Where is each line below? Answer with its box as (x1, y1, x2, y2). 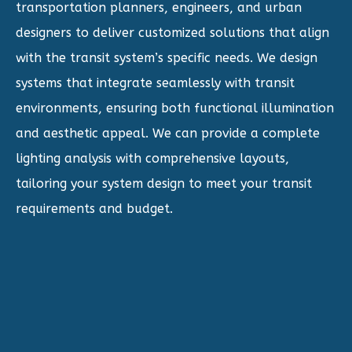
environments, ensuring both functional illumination (16, 101, 334, 116)
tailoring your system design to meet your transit (16, 176, 312, 192)
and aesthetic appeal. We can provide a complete (16, 126, 320, 141)
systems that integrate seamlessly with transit (16, 75, 295, 91)
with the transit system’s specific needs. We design (16, 50, 317, 66)
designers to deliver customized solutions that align (16, 25, 329, 41)
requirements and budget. (16, 201, 173, 217)
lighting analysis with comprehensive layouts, (16, 151, 289, 167)
